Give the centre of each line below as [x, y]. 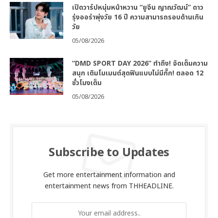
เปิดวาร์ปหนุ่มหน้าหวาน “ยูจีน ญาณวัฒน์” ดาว [138, 8]
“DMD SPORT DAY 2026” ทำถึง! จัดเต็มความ [140, 64]
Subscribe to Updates [109, 153]
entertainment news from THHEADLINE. [109, 186]
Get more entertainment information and [109, 175]
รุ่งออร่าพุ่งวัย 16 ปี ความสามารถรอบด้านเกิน [138, 18]
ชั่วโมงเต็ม [87, 83]
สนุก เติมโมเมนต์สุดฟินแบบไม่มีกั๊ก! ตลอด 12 [138, 73]
